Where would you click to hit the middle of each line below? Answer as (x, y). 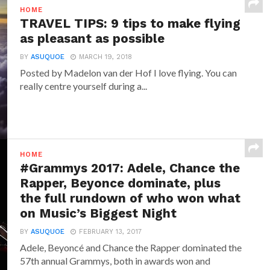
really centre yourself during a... (84, 86)
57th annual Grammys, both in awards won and (115, 260)
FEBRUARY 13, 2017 (111, 231)
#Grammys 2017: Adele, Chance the (130, 168)
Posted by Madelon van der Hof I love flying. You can (129, 72)
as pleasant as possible (93, 38)
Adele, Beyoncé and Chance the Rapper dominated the (131, 247)
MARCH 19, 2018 (106, 57)
